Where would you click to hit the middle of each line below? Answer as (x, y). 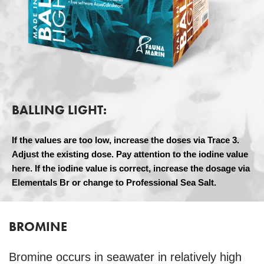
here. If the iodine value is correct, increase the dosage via (131, 169)
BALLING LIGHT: (59, 110)
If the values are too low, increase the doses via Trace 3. (126, 140)
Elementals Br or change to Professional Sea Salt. (114, 183)
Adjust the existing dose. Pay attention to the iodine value (130, 154)
